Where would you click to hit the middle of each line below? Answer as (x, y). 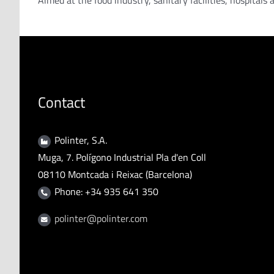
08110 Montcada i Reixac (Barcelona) (115, 174)
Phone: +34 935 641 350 (107, 191)
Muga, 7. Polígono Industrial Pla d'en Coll (122, 157)
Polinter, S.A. (81, 140)
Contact (61, 102)
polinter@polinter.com (101, 218)
